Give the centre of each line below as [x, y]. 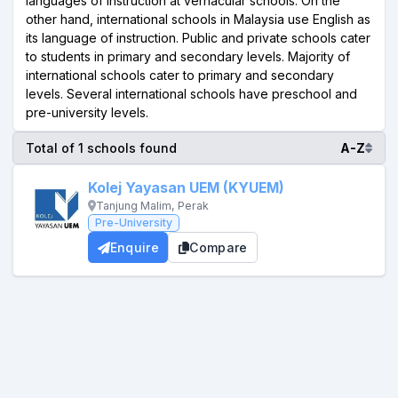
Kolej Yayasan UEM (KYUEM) [186, 188]
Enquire [134, 247]
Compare [219, 247]
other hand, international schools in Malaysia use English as [198, 19]
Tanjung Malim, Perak [153, 206]
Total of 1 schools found [101, 148]
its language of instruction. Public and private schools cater [198, 37]
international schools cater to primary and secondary [180, 75]
